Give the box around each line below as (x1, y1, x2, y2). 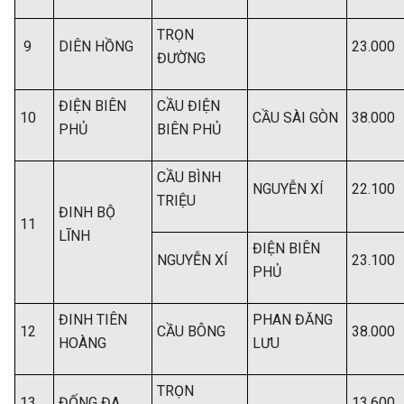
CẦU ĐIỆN (157, 97, 220, 115)
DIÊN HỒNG (59, 38, 133, 55)
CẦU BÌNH (157, 169, 221, 186)
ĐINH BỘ (59, 204, 115, 221)
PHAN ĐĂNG (252, 311, 333, 328)
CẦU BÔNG (157, 323, 225, 340)
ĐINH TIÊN (59, 311, 127, 328)
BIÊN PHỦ (157, 121, 221, 138)
